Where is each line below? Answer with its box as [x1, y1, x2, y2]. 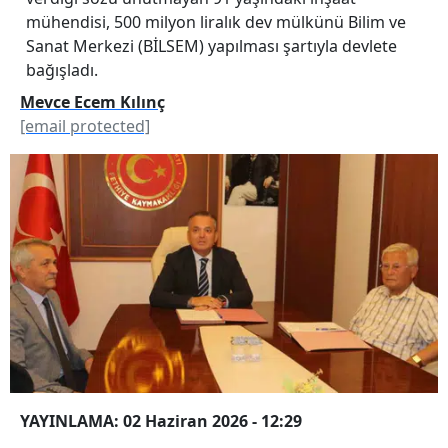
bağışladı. [26, 58, 98, 81]
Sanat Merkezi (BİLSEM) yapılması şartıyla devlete [26, 34, 397, 57]
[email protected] [20, 114, 150, 137]
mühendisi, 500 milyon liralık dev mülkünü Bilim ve [26, 10, 406, 33]
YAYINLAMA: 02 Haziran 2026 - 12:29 [20, 409, 302, 432]
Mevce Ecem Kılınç [20, 90, 165, 113]
